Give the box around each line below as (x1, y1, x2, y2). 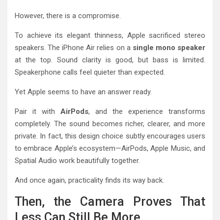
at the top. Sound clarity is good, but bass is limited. (15, 55, 205, 64)
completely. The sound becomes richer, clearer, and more (15, 119, 205, 128)
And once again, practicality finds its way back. (15, 175, 164, 185)
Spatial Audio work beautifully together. (15, 156, 140, 165)
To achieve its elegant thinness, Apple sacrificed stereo (15, 30, 205, 40)
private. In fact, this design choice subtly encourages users (15, 131, 205, 140)
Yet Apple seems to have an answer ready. (15, 87, 152, 96)
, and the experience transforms (88, 107, 205, 116)
